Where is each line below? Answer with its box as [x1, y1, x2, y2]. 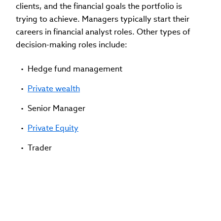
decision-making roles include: [16, 39, 127, 50]
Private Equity [28, 122, 78, 133]
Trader [28, 142, 52, 153]
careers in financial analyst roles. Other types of [16, 26, 190, 37]
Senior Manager [28, 103, 85, 113]
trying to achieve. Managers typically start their [16, 13, 189, 24]
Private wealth [28, 83, 80, 94]
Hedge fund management [28, 63, 122, 74]
